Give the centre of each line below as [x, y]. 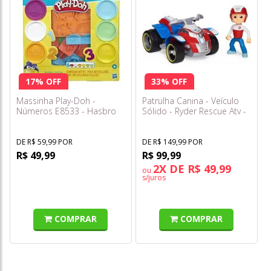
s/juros [154, 177]
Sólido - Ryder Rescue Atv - [194, 111]
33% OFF [169, 81]
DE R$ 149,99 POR [172, 142]
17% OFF [44, 81]
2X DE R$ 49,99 [192, 168]
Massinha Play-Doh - [56, 100]
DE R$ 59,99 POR [44, 142]
